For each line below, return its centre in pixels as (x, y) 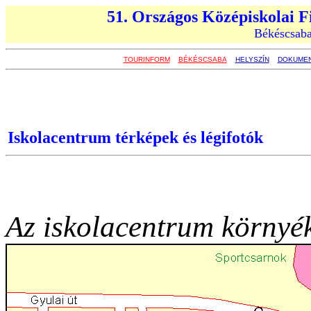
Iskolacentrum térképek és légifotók (135, 137)
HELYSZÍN (252, 59)
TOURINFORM (146, 59)
